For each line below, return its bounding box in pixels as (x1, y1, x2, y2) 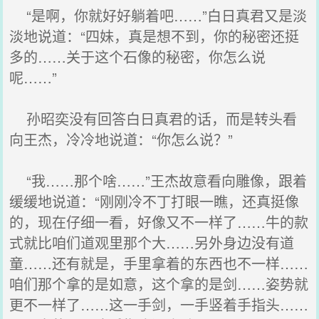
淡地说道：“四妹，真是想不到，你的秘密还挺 (9, 26, 300, 46)
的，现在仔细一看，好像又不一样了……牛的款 (9, 211, 309, 232)
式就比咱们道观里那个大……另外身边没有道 (9, 232, 295, 253)
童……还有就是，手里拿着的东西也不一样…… (9, 253, 309, 273)
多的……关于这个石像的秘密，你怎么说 (9, 46, 266, 67)
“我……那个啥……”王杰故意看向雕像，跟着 (9, 170, 308, 191)
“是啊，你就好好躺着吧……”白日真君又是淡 (9, 5, 308, 26)
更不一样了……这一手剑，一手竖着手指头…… (9, 294, 309, 315)
